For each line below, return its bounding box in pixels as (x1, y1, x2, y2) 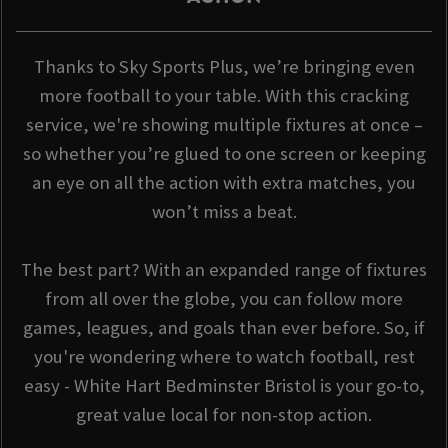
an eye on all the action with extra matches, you (32, 171, 416, 195)
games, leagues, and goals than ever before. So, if (23, 316, 425, 340)
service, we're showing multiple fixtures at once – (25, 113, 423, 137)
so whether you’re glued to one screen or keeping (22, 142, 426, 166)
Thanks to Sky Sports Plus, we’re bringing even (33, 55, 415, 79)
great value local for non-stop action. (76, 403, 372, 427)
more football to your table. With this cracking (39, 84, 409, 108)
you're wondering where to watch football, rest (33, 345, 415, 369)
